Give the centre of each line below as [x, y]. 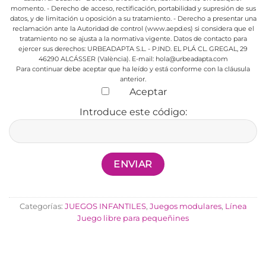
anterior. [133, 79]
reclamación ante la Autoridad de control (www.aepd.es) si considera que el [133, 28]
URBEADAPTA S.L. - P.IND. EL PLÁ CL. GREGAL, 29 [167, 48]
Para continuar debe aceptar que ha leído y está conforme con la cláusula [133, 69]
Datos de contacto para [209, 38]
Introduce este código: [133, 112]
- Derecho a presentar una [214, 18]
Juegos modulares [185, 207]
